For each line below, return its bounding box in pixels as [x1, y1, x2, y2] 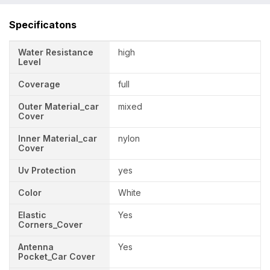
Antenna [18, 242, 54, 253]
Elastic [18, 210, 46, 221]
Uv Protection [18, 165, 76, 176]
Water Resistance [18, 47, 93, 58]
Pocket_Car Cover [18, 251, 95, 262]
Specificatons [9, 19, 77, 31]
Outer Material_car [18, 101, 99, 112]
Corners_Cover [18, 219, 83, 230]
